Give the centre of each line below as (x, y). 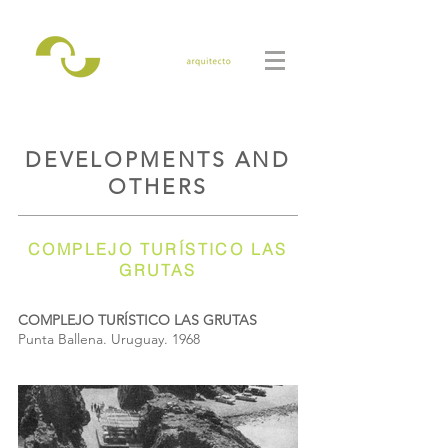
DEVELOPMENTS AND (158, 159)
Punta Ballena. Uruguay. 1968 (109, 339)
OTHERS (158, 186)
